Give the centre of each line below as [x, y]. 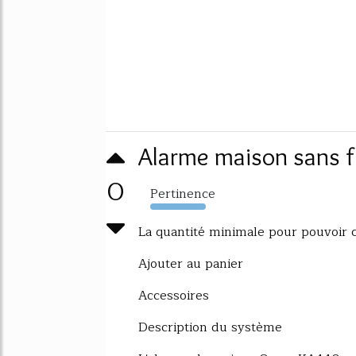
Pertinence [183, 193]
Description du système [210, 327]
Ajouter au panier [191, 263]
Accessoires [174, 295]
